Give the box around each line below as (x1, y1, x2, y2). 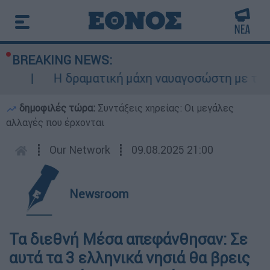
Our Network (49, 143, 110, 157)
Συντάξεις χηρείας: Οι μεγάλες (98, 102, 234, 114)
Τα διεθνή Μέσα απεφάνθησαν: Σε (9, 230, 248, 249)
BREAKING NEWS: (12, 52, 112, 67)
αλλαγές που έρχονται (6, 116, 104, 128)
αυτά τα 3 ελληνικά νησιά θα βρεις (9, 248, 250, 268)
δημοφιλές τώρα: (17, 102, 98, 114)
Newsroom (69, 186, 129, 201)
